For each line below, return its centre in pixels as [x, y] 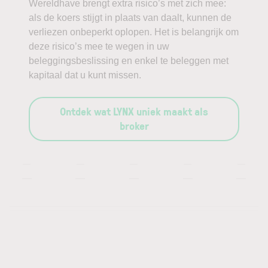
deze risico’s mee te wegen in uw [99, 46]
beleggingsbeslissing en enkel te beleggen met [129, 61]
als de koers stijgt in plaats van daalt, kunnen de [130, 18]
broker [134, 126]
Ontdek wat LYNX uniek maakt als [134, 111]
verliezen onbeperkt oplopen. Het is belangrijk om [134, 32]
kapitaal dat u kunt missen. [85, 75]
